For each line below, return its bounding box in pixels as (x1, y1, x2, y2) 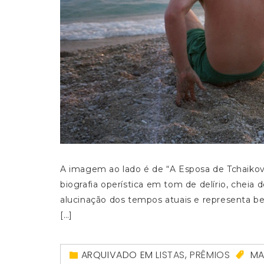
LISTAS (156, 247, 186, 262)
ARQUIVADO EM (81, 247, 156, 262)
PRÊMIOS (190, 247, 230, 262)
